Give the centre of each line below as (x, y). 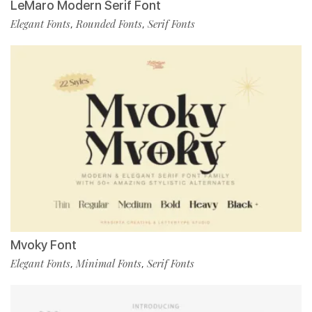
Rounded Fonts (109, 24)
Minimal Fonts (109, 264)
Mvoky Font (44, 245)
